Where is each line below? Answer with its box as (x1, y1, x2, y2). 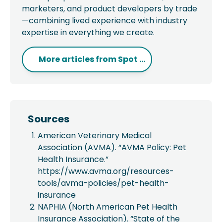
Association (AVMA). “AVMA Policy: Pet (38, 142, 186, 153)
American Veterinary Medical (38, 130, 152, 141)
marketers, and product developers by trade (22, 3, 197, 14)
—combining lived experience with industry (22, 15, 187, 26)
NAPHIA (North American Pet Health (38, 201, 177, 213)
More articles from (39, 54, 118, 65)
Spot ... (118, 54, 145, 65)
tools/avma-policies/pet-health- (38, 177, 169, 189)
